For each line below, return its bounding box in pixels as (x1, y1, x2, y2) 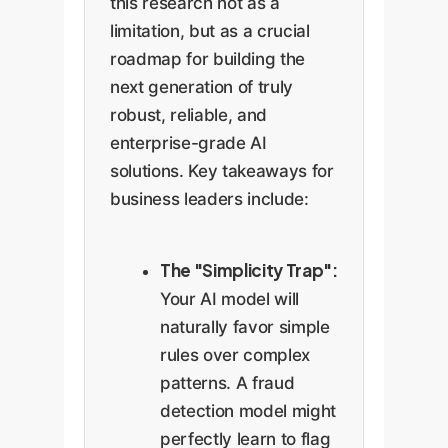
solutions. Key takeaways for (110, 161, 334, 182)
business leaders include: (110, 189, 309, 210)
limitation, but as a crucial (110, 21, 310, 42)
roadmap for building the (110, 49, 305, 70)
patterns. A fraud (160, 372, 295, 393)
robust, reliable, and (110, 105, 267, 126)
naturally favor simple (160, 316, 330, 337)
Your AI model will (160, 288, 299, 309)
